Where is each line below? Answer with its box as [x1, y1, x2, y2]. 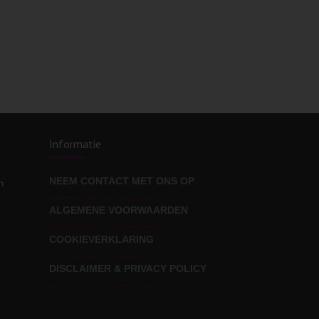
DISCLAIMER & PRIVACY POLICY [49, 262, 206, 274]
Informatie [49, 136, 101, 151]
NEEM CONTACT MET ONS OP [49, 174, 194, 187]
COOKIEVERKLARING [49, 233, 154, 245]
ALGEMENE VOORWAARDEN [49, 204, 188, 216]
